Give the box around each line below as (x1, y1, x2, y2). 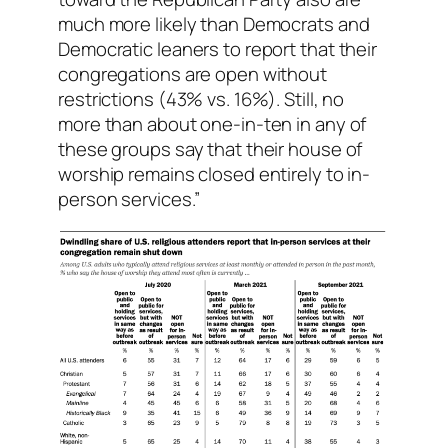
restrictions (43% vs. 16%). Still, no (58, 85, 345, 112)
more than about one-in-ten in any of (58, 110, 367, 137)
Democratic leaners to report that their (58, 35, 378, 62)
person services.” (58, 185, 201, 212)
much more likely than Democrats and (58, 10, 370, 37)
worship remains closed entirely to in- (58, 160, 371, 187)
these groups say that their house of (58, 135, 363, 162)
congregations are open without (58, 60, 327, 87)
